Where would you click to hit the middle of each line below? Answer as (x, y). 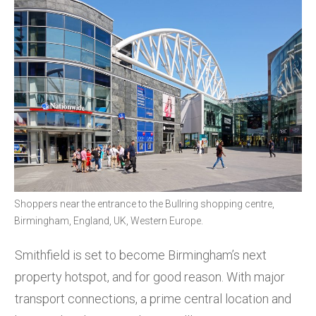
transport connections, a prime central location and (153, 298)
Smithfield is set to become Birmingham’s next (141, 255)
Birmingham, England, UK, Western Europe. (109, 220)
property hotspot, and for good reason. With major (150, 276)
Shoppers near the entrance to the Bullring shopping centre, (144, 203)
